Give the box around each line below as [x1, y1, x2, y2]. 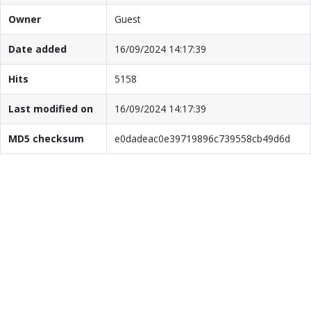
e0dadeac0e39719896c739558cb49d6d [114, 131, 290, 145]
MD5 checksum [8, 131, 84, 145]
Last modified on [8, 101, 93, 115]
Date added [8, 42, 67, 56]
